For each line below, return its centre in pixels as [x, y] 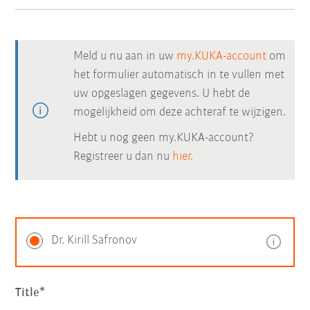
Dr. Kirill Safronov [94, 240]
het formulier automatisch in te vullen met [179, 75]
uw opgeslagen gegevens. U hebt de [162, 94]
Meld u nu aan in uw [125, 56]
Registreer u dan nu [123, 157]
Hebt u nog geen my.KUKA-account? [164, 138]
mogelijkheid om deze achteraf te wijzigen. [180, 112]
